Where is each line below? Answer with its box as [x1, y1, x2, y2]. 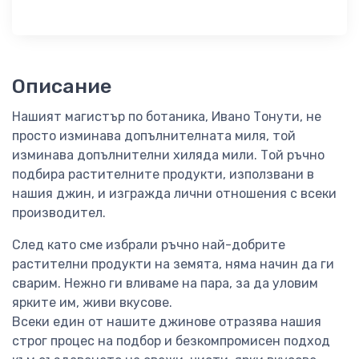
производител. [12, 205, 106, 221]
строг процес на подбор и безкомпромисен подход [12, 333, 330, 349]
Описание [12, 74, 111, 99]
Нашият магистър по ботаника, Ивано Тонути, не [12, 109, 321, 125]
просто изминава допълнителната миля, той [12, 128, 296, 144]
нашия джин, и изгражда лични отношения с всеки [12, 186, 337, 202]
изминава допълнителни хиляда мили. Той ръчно [12, 147, 325, 163]
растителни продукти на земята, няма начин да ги [12, 256, 334, 272]
